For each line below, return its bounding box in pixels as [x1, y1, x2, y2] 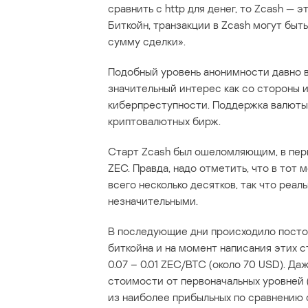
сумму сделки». [108, 34, 186, 49]
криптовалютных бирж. [108, 114, 221, 129]
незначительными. [108, 194, 198, 208]
